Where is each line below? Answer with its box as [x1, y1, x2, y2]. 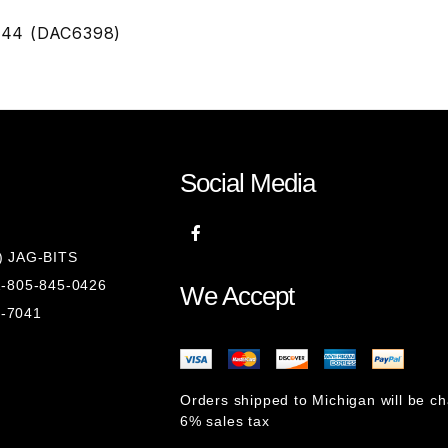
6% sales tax [180, 413, 270, 429]
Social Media [180, 168, 315, 198]
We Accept [180, 281, 294, 311]
